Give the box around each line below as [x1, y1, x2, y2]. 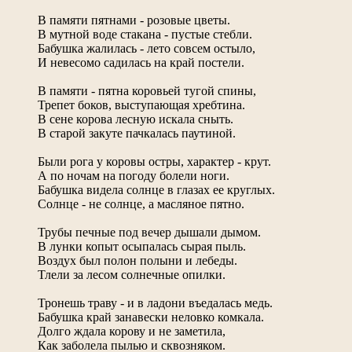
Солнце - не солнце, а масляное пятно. [38, 196, 244, 211]
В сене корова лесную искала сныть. [38, 112, 233, 126]
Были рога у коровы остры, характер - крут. [38, 154, 271, 168]
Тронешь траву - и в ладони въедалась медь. [38, 295, 273, 310]
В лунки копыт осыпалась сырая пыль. [38, 239, 246, 253]
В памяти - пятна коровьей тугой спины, [38, 83, 256, 97]
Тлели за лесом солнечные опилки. [38, 267, 225, 281]
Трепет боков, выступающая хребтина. [38, 97, 245, 112]
